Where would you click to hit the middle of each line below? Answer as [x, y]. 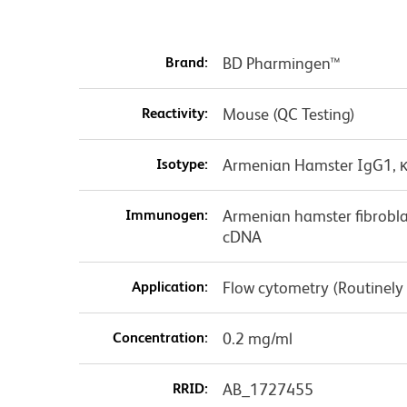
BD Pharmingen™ [281, 63]
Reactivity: [174, 113]
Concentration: [160, 337]
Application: [169, 286]
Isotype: [182, 164]
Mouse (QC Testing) [288, 114]
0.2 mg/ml [257, 338]
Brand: [186, 62]
